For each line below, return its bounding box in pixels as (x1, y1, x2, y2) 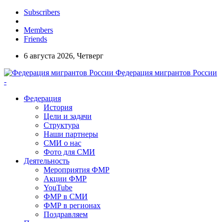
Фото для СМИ (44, 148, 95, 156)
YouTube (44, 183, 72, 192)
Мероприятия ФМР (44, 166, 110, 174)
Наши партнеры (44, 130, 98, 138)
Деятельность (24, 157, 69, 165)
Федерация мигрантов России (115, 68, 217, 77)
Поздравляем (44, 210, 88, 219)
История (44, 103, 72, 111)
